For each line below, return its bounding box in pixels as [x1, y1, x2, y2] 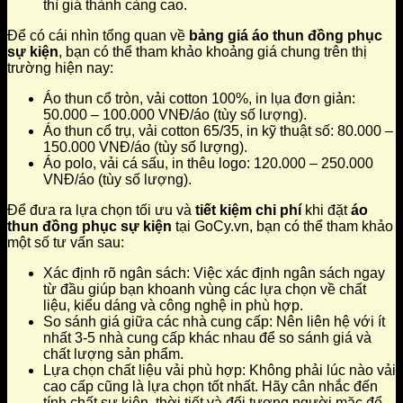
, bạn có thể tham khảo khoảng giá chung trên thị [58, 43, 367, 59]
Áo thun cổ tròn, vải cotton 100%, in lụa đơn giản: [43, 90, 355, 106]
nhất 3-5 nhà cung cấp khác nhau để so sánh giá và [43, 329, 372, 345]
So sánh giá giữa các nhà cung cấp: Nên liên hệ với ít [43, 313, 385, 329]
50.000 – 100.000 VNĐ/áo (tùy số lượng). [43, 106, 307, 122]
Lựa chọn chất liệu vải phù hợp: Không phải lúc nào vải [43, 362, 396, 378]
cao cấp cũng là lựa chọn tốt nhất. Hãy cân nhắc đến [43, 378, 378, 394]
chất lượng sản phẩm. [43, 345, 184, 362]
